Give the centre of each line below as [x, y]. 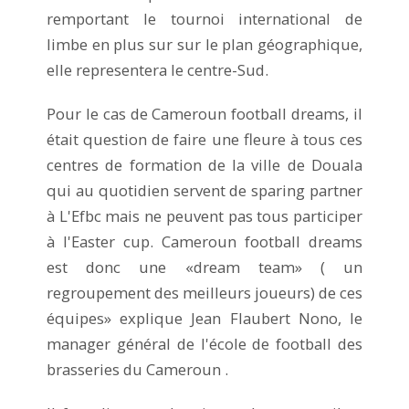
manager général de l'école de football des [204, 343]
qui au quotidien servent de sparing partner [204, 190]
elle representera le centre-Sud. [157, 69]
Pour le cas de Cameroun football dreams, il [204, 113]
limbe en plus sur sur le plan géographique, [204, 44]
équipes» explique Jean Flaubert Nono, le [204, 318]
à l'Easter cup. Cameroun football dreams [204, 241]
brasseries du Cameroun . [137, 369]
